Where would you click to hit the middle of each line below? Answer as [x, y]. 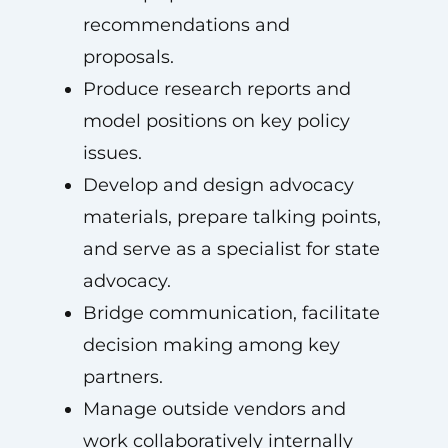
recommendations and [186, 25]
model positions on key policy [216, 121]
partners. [122, 377]
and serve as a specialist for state [231, 249]
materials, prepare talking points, [231, 217]
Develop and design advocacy [218, 185]
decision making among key [211, 345]
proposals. [128, 57]
